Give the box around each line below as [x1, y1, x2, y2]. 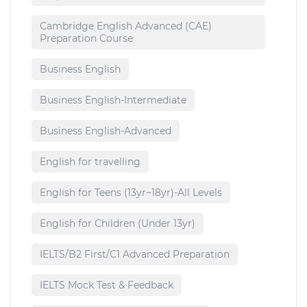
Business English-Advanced [40, 125, 171, 138]
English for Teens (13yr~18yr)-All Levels [40, 186, 222, 199]
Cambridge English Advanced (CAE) [40, 20, 212, 33]
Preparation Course [40, 32, 133, 45]
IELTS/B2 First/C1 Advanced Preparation [40, 248, 230, 261]
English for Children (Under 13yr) [40, 217, 195, 230]
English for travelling [40, 156, 140, 169]
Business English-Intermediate [40, 94, 186, 107]
